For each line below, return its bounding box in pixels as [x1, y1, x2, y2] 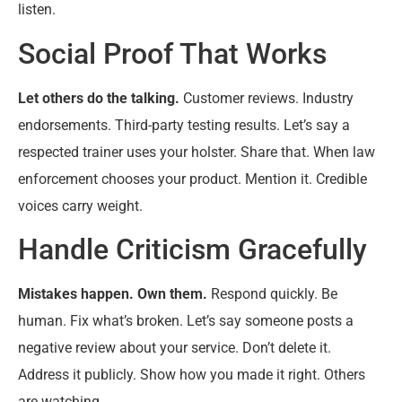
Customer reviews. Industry [179, 89, 354, 107]
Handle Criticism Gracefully [18, 232, 367, 267]
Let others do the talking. [18, 89, 179, 107]
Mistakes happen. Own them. [18, 285, 207, 303]
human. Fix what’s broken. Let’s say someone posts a [18, 312, 354, 330]
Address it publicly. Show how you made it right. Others [18, 366, 365, 384]
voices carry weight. [18, 197, 143, 214]
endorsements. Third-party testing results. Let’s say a [18, 116, 350, 134]
